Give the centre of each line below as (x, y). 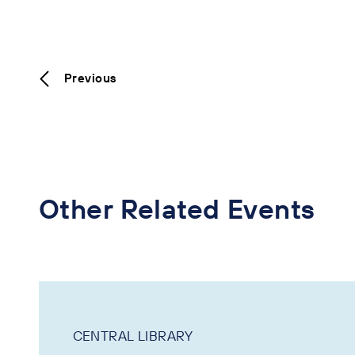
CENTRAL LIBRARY (133, 335)
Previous (90, 78)
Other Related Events (177, 209)
